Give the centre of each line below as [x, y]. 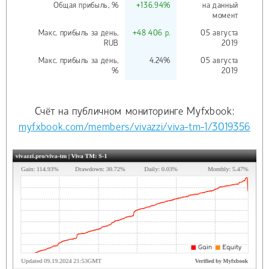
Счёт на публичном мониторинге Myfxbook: [134, 112]
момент [225, 16]
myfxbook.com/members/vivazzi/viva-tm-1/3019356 [134, 128]
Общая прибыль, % [86, 5]
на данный [220, 5]
